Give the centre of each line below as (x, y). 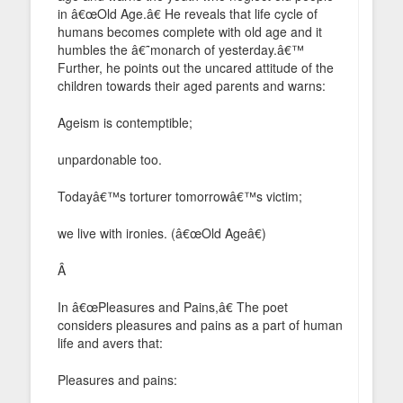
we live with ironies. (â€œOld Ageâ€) (162, 233)
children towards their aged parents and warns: (192, 85)
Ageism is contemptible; (125, 122)
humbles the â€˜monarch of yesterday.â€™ (181, 49)
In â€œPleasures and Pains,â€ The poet (173, 306)
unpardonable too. (110, 159)
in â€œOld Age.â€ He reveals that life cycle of (188, 13)
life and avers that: (110, 342)
